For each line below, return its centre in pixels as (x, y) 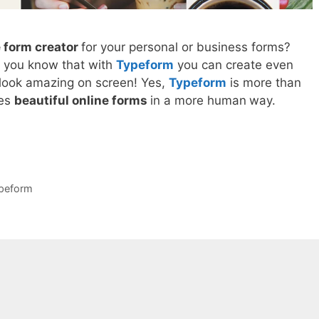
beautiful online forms (82, 100)
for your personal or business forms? (186, 47)
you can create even (234, 64)
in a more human (198, 100)
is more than (264, 82)
